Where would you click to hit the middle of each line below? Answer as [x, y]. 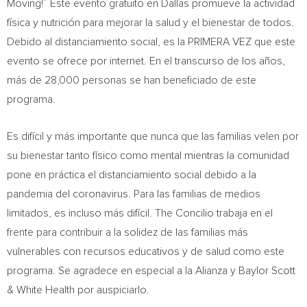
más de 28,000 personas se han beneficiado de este [132, 80]
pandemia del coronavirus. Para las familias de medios [134, 194]
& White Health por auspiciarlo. [78, 290]
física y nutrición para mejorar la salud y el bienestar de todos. [150, 23]
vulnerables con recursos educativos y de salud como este [146, 251]
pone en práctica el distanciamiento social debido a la [132, 175]
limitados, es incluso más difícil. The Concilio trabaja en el [140, 213]
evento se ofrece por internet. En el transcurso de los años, [146, 61]
